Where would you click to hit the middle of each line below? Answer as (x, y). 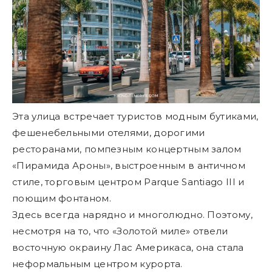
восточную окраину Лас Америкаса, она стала (128, 247)
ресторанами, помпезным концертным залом (127, 149)
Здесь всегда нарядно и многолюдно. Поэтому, (132, 214)
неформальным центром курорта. (97, 263)
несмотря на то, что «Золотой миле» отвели (120, 231)
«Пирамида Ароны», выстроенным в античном (129, 165)
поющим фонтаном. (62, 198)
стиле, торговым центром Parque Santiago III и (128, 182)
